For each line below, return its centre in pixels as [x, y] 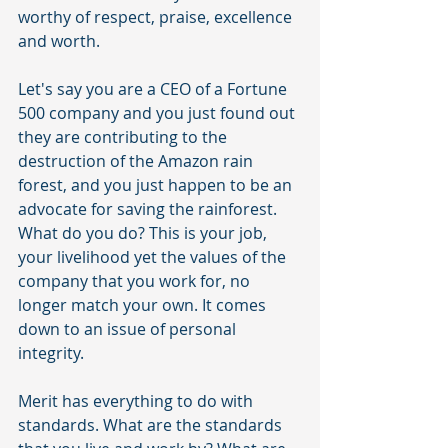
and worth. [59, 41]
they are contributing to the [124, 137]
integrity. [53, 353]
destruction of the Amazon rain [137, 161]
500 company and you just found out [158, 113]
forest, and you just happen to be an [157, 185]
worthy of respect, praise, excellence [157, 17]
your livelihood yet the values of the [154, 257]
